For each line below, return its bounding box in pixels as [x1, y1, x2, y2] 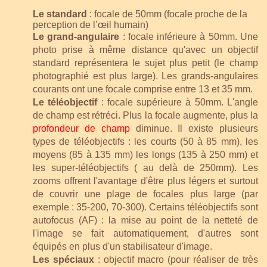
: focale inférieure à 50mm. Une [119, 31, 259, 42]
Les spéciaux [33, 254, 94, 265]
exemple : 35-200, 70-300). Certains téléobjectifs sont [33, 201, 258, 212]
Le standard [33, 8, 87, 19]
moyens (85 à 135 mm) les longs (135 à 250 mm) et [33, 149, 258, 160]
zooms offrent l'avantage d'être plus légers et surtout [33, 175, 258, 186]
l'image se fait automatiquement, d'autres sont [33, 228, 258, 238]
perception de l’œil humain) [33, 19, 148, 30]
